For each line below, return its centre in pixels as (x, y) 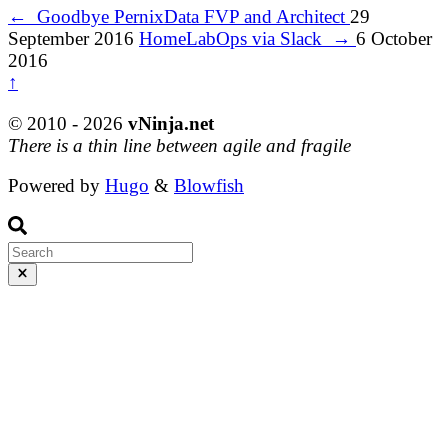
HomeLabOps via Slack (235, 39)
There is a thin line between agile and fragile (179, 145)
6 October (394, 39)
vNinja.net (171, 123)
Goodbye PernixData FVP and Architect (188, 17)
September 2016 (71, 39)
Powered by (56, 186)
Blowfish (209, 186)
